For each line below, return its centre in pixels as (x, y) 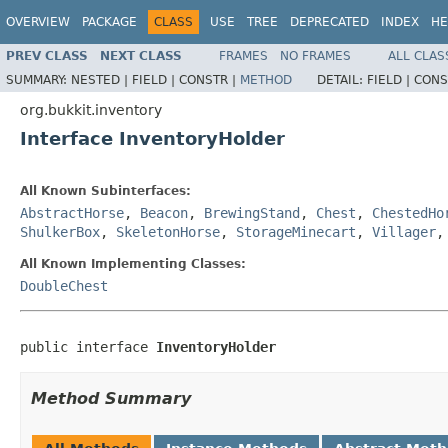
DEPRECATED (329, 22)
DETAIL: (342, 79)
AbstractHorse (72, 212)
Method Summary (111, 398)
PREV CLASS (47, 55)
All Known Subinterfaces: (105, 190)
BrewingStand (252, 212)
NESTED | (101, 79)
